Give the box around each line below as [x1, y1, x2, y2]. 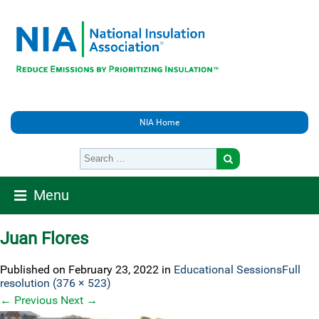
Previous [11, 293, 58, 307]
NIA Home [140, 117, 179, 127]
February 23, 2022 [68, 262, 159, 276]
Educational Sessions [174, 262, 282, 276]
